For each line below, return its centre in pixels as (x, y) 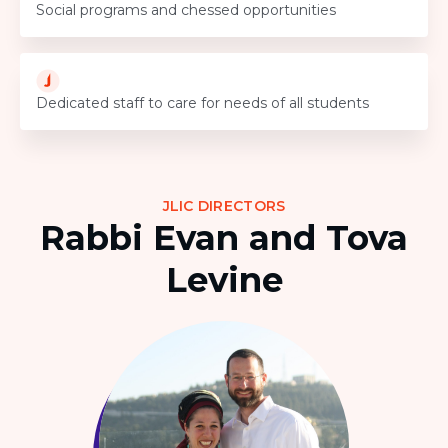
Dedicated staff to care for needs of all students (202, 103)
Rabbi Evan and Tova (224, 238)
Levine (224, 280)
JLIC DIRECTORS (224, 206)
